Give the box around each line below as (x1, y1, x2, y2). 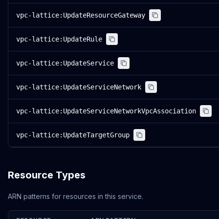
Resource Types (8, 169, 86, 181)
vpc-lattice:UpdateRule (16, 35, 102, 43)
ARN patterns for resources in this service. (8, 192, 143, 200)
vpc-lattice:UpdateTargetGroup (16, 131, 130, 139)
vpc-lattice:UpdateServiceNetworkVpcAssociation (16, 107, 196, 115)
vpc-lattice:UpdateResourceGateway (16, 11, 145, 19)
